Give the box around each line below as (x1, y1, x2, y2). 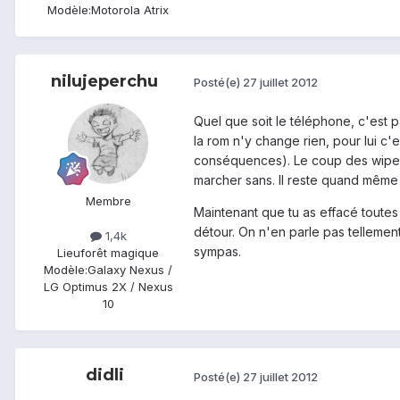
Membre (85, 193, 131, 208)
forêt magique (80, 245, 159, 260)
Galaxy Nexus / (87, 262, 172, 277)
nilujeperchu (51, 71, 158, 91)
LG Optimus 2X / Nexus (43, 279, 173, 294)
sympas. (194, 243, 241, 259)
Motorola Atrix (91, 2, 169, 17)
